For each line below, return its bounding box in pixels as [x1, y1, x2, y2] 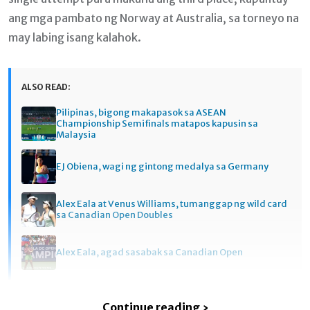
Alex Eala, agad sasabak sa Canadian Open [56, 246, 243, 259]
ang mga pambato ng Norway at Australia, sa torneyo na [8, 10, 299, 25]
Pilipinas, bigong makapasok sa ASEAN [56, 107, 226, 119]
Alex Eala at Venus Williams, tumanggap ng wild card [56, 198, 287, 210]
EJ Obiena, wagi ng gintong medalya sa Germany [56, 161, 268, 173]
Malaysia [56, 129, 96, 141]
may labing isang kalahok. [8, 30, 141, 44]
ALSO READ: [21, 81, 71, 92]
